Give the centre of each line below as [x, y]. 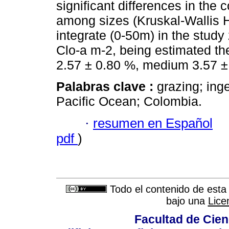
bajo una [187, 201]
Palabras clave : [107, 87]
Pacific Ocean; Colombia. [129, 101]
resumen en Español [153, 123]
